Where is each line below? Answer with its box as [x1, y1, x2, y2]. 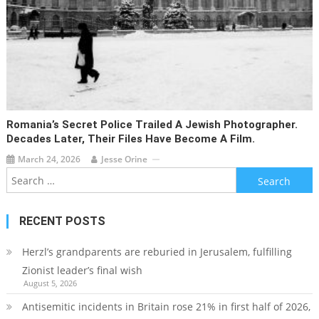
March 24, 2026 [18, 153, 81, 166]
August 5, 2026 [23, 278, 77, 289]
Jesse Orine [101, 153, 148, 166]
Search [235, 169, 268, 183]
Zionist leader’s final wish [21, 263, 142, 278]
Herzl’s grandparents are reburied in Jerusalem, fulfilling [21, 245, 292, 259]
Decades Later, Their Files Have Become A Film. [6, 132, 256, 146]
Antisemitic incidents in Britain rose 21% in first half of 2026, [21, 300, 310, 314]
